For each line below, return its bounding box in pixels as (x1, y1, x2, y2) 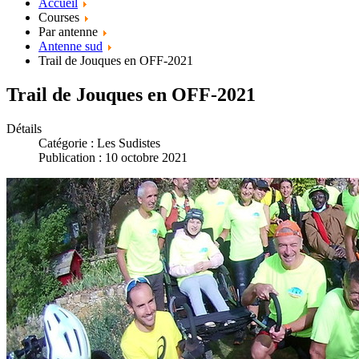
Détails (6, 121, 42, 135)
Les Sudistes (97, 135, 160, 150)
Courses (38, 10, 83, 24)
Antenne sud (38, 39, 103, 53)
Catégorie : (38, 135, 97, 150)
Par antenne (38, 25, 101, 38)
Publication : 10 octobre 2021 (38, 150, 188, 164)
